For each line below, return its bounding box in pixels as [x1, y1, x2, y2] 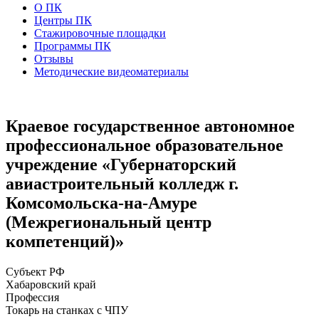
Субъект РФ [6, 265, 65, 278]
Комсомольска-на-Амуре [6, 193, 197, 212]
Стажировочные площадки [34, 26, 166, 39]
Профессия [6, 291, 59, 303]
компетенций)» [6, 231, 124, 251]
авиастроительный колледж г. [6, 174, 239, 193]
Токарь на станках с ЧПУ [6, 303, 128, 316]
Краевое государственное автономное [6, 116, 295, 135]
